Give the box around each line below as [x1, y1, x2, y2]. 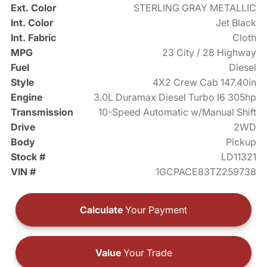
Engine [10, 91, 42, 103]
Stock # [10, 150, 45, 163]
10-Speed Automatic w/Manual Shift [98, 105, 257, 118]
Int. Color [10, 16, 53, 29]
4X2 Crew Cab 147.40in [153, 76, 257, 88]
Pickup [226, 135, 257, 148]
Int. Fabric [10, 31, 56, 44]
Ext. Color [10, 1, 56, 14]
